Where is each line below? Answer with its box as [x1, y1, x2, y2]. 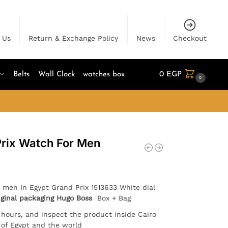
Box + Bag [92, 193, 131, 202]
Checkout [173, 34, 207, 42]
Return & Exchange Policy [28, 34, 119, 42]
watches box [83, 71, 125, 78]
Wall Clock [38, 71, 75, 78]
